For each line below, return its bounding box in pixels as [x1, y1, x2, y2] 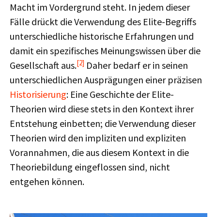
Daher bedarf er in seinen [84, 59, 188, 71]
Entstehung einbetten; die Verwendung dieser [10, 117, 196, 129]
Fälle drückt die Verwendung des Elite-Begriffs [10, 15, 196, 28]
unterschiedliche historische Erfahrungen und [10, 30, 194, 42]
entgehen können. [10, 175, 84, 187]
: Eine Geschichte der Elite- [66, 88, 174, 100]
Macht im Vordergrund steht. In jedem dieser [10, 1, 190, 13]
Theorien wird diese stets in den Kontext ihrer [10, 103, 194, 115]
